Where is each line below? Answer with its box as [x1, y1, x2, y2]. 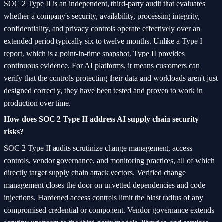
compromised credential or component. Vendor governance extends [4, 205, 214, 214]
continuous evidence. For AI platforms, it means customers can [4, 61, 200, 70]
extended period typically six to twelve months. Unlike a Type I [4, 36, 202, 45]
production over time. [4, 98, 71, 107]
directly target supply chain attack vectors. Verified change [4, 168, 186, 177]
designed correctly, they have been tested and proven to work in [4, 86, 203, 95]
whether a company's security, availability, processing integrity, [4, 11, 200, 20]
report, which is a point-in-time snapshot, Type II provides [4, 49, 185, 57]
